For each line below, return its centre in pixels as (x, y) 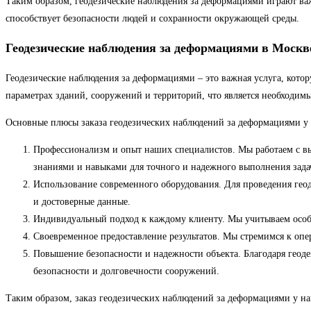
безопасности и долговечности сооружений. (126, 271)
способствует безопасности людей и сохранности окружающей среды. (152, 19)
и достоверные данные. (82, 202)
